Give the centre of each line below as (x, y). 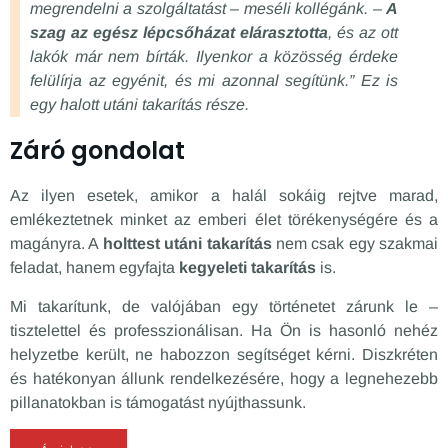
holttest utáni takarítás (187, 244)
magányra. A (56, 244)
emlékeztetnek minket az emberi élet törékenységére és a (224, 220)
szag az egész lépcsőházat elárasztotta (179, 33)
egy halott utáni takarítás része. (139, 105)
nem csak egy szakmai (354, 244)
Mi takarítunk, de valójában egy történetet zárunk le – (224, 306)
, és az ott (363, 33)
